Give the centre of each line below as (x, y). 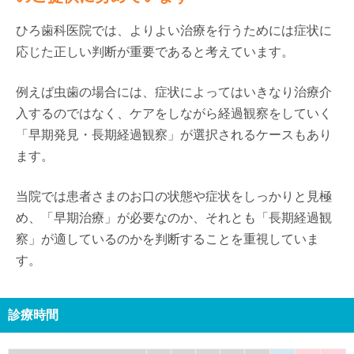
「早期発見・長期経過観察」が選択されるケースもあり (174, 135)
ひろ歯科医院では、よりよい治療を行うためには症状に (174, 30)
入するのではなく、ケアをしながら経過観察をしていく (174, 113)
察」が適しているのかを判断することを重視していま (168, 239)
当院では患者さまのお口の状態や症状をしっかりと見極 (174, 196)
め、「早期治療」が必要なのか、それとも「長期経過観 (174, 218)
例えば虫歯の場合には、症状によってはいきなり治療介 (174, 92)
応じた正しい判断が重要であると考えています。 (155, 52)
